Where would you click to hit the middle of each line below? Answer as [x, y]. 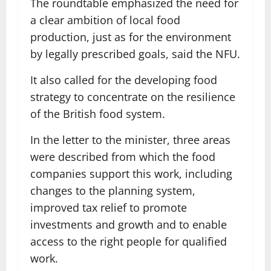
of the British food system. [98, 114]
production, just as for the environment [131, 37]
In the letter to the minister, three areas [130, 140]
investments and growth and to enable [129, 224]
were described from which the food [123, 157]
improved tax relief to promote [109, 207]
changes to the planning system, [113, 191]
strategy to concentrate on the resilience [133, 97]
